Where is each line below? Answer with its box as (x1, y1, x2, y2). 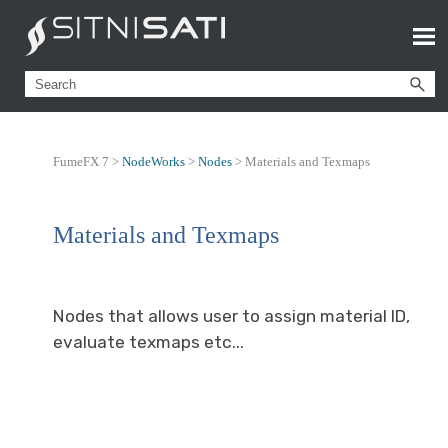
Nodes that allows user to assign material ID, (53, 306, 410, 327)
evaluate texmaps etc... (53, 332, 244, 353)
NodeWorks (122, 154, 185, 169)
